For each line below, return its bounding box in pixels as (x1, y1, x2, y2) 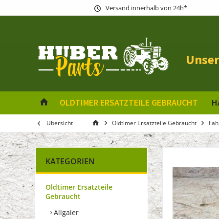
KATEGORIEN (45, 155, 95, 167)
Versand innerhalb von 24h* (106, 3, 187, 12)
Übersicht (46, 118, 73, 127)
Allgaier (52, 207, 79, 217)
